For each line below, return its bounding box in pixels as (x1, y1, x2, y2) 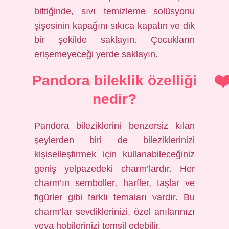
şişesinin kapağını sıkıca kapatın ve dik (34, 20, 195, 31)
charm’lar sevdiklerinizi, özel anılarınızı (34, 207, 195, 217)
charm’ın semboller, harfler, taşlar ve (34, 178, 195, 188)
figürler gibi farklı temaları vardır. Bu (34, 192, 195, 202)
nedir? (93, 91, 136, 107)
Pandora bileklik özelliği (32, 73, 197, 88)
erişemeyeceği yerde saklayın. (34, 49, 158, 59)
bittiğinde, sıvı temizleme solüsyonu (34, 6, 195, 16)
